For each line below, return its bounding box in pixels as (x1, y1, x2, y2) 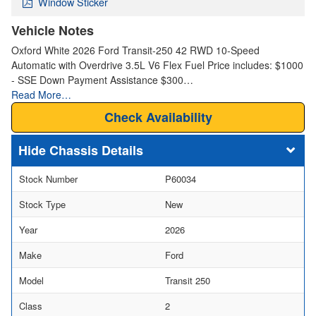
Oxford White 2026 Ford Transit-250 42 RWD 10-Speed (11, 42, 260, 57)
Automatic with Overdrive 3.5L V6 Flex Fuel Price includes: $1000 (11, 57, 303, 72)
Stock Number (19, 171, 78, 186)
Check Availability (104, 107, 212, 126)
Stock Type (19, 197, 66, 211)
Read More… (11, 87, 71, 102)
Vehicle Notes (11, 20, 94, 39)
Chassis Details (49, 140, 143, 159)
